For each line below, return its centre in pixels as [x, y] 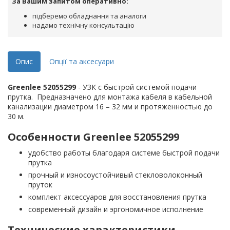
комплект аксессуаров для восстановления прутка [117, 197]
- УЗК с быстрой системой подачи [136, 87]
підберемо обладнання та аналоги [89, 16]
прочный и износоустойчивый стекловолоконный [115, 175]
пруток [40, 185]
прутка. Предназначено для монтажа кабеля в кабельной [110, 97]
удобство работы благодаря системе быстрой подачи [124, 153]
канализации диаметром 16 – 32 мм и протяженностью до [110, 107]
